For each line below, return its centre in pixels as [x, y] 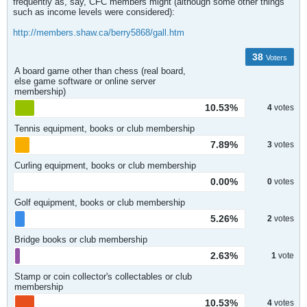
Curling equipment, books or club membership [105, 165]
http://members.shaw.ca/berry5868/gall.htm [99, 33]
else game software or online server [85, 81]
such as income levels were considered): [94, 12]
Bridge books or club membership [81, 240]
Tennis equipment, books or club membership [105, 128]
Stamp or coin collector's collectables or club [103, 277]
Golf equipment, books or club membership [100, 202]
